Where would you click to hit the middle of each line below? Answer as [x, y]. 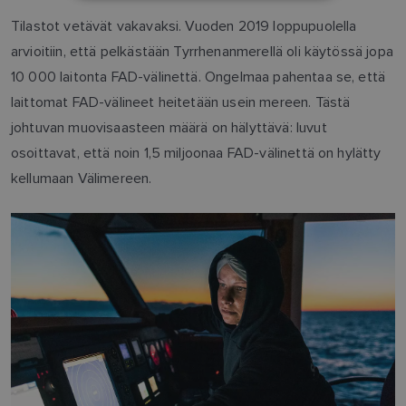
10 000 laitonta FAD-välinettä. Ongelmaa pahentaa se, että [198, 76]
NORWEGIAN [288, 9]
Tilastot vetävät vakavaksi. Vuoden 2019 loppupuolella [184, 25]
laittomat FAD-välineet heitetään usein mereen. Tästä [181, 101]
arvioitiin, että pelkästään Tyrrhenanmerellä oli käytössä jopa [202, 51]
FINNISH [277, 39]
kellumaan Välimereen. [82, 178]
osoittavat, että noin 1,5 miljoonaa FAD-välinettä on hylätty [196, 152]
